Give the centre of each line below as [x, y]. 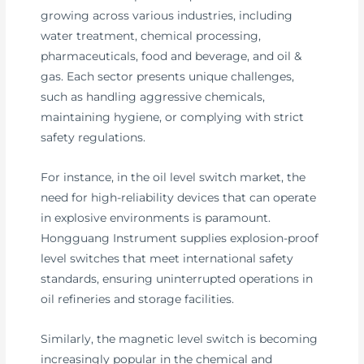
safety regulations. [93, 137]
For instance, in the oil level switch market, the [173, 177]
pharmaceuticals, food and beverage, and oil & [171, 56]
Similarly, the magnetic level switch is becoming [180, 338]
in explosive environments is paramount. [156, 217]
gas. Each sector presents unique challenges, [168, 76]
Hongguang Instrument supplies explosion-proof [180, 238]
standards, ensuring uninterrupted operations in [177, 278]
